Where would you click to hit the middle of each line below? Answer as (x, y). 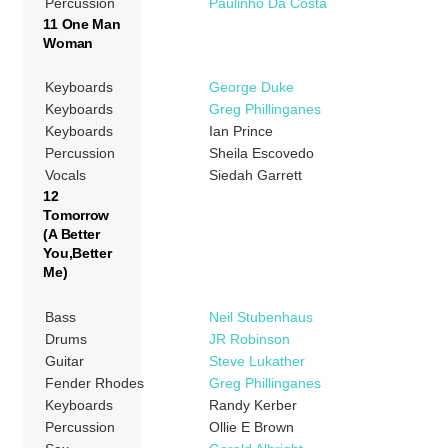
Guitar (65, 360)
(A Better (71, 234)
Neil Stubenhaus (261, 316)
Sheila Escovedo (262, 153)
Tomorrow (76, 215)
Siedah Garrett (256, 175)
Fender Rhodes (95, 382)
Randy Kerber (253, 404)
